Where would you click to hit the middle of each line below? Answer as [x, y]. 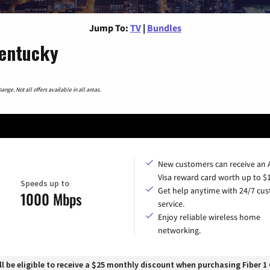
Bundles [164, 27]
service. [171, 203]
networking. [179, 230]
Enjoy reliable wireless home [209, 217]
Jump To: [108, 27]
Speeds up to [45, 184]
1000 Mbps [51, 199]
